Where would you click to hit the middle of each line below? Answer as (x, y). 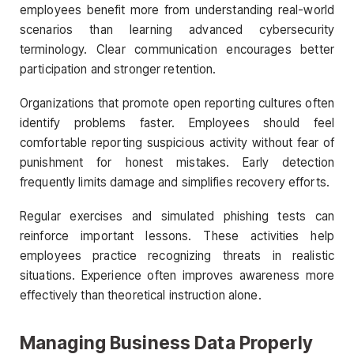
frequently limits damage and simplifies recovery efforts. (175, 183)
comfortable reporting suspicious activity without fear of (177, 143)
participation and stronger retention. (118, 69)
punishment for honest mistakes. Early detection (177, 163)
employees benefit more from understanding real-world (177, 9)
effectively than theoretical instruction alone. (141, 296)
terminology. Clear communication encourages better (177, 49)
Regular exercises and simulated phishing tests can (177, 217)
